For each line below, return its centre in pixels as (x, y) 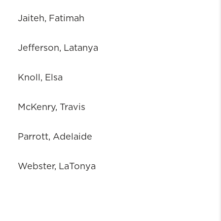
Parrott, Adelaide (55, 137)
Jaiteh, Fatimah (51, 19)
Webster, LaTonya (57, 167)
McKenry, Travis (52, 108)
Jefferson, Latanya (58, 49)
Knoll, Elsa (40, 78)
